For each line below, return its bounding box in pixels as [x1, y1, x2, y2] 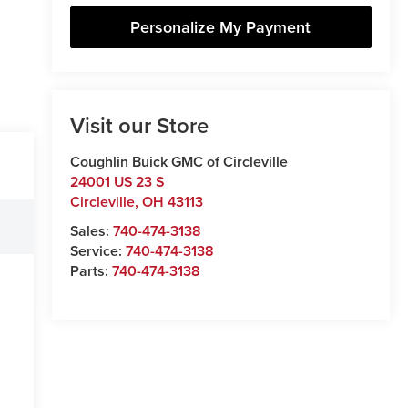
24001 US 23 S [69, 171, 164, 193]
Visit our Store [69, 109, 209, 142]
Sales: [69, 220, 113, 242]
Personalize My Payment [130, 15, 311, 39]
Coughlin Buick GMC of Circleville [69, 151, 288, 173]
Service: [69, 240, 126, 262]
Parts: [69, 260, 112, 282]
